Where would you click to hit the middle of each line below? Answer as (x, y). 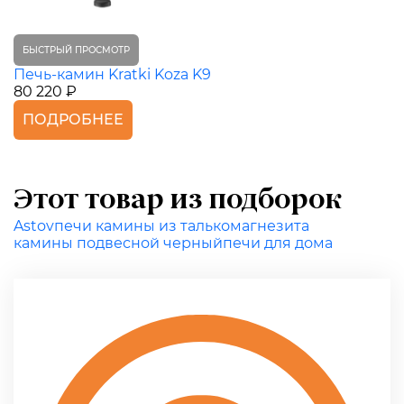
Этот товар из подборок (178, 201)
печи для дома (278, 243)
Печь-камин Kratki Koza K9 (112, 74)
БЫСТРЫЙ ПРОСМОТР (76, 50)
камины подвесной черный (118, 243)
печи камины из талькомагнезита (182, 225)
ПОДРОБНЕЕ (73, 119)
